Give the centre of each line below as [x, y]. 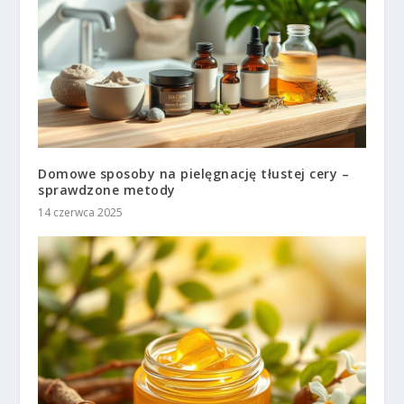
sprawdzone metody [107, 190]
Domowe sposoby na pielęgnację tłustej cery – [194, 174]
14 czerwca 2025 [81, 213]
